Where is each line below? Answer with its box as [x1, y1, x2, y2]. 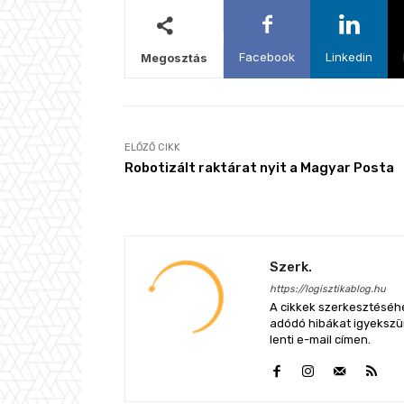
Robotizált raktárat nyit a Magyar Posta [124, 160, 394, 177]
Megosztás [141, 50, 207, 66]
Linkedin [326, 50, 372, 65]
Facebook [239, 50, 295, 65]
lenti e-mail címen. [270, 333, 371, 347]
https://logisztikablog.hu [270, 283, 386, 296]
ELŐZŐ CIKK [124, 142, 180, 154]
